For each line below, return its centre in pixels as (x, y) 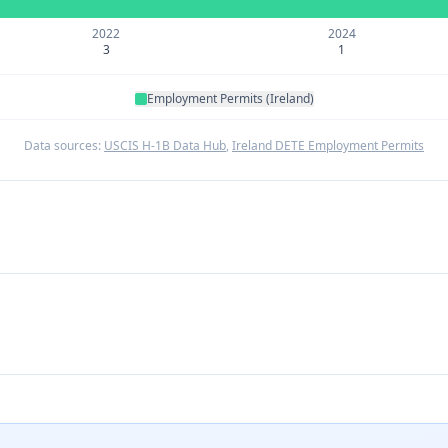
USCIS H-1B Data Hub (165, 145)
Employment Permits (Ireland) (230, 98)
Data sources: (62, 145)
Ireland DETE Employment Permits (328, 145)
